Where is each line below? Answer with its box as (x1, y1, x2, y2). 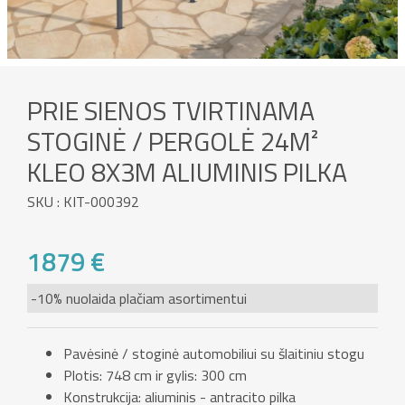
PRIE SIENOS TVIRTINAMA (27, 90, 315, 130)
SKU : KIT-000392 (27, 191, 139, 212)
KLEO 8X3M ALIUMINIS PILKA (27, 152, 347, 192)
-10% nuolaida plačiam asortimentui (31, 287, 247, 309)
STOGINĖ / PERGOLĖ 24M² (27, 121, 318, 161)
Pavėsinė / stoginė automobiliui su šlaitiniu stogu (63, 342, 364, 364)
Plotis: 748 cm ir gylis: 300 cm (63, 363, 247, 386)
